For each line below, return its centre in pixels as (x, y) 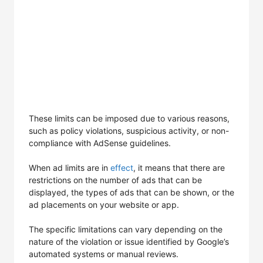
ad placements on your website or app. (104, 205)
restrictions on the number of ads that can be (115, 180)
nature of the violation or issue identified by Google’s (129, 242)
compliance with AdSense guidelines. (100, 143)
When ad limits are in (70, 168)
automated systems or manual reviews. (104, 254)
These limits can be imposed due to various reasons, (129, 118)
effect (122, 168)
